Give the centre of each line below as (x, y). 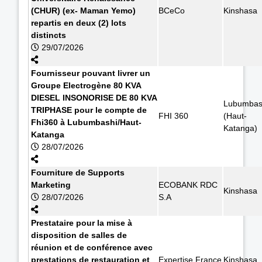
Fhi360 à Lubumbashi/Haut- (86, 122)
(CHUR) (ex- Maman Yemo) (83, 10)
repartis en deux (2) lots (79, 23)
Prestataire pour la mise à (82, 223)
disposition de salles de (79, 235)
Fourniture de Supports (78, 172)
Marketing (51, 185)
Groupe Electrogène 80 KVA (86, 85)
